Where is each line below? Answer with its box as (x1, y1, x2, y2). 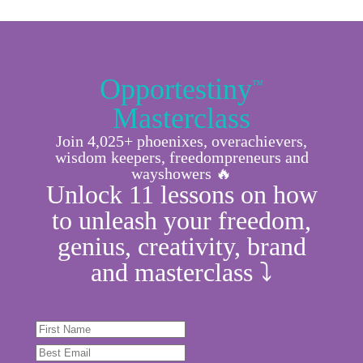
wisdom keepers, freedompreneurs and (54, 148, 309, 167)
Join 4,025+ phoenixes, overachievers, (56, 132, 307, 151)
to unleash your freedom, (52, 206, 311, 236)
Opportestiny (100, 73, 252, 106)
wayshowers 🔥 (131, 164, 232, 183)
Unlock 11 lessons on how (45, 180, 318, 210)
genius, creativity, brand (57, 232, 306, 262)
